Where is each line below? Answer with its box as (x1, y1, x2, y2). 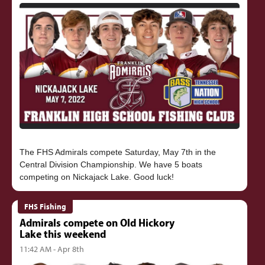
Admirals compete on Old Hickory (19, 215, 174, 230)
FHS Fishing (24, 201, 67, 212)
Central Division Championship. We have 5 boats (19, 160, 202, 170)
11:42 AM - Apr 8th (19, 243, 84, 255)
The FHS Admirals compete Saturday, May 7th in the (19, 147, 216, 157)
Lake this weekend (19, 226, 106, 241)
